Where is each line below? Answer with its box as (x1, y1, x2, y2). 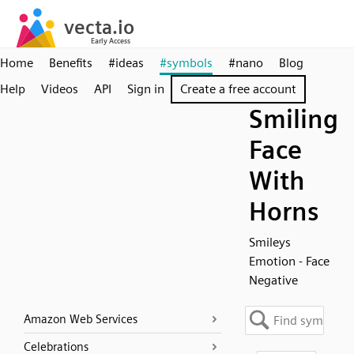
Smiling (249, 104, 338, 134)
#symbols (160, 55, 213, 70)
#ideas (108, 55, 144, 70)
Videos (41, 81, 78, 96)
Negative (249, 273, 298, 288)
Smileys (249, 235, 291, 250)
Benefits (49, 55, 92, 70)
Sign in (127, 81, 164, 96)
